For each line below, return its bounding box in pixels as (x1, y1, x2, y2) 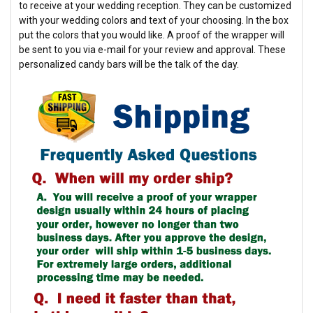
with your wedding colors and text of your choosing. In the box (19, 14, 289, 26)
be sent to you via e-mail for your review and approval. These (19, 43, 286, 55)
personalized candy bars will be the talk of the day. (19, 58, 240, 70)
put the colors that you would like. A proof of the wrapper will (19, 29, 285, 41)
